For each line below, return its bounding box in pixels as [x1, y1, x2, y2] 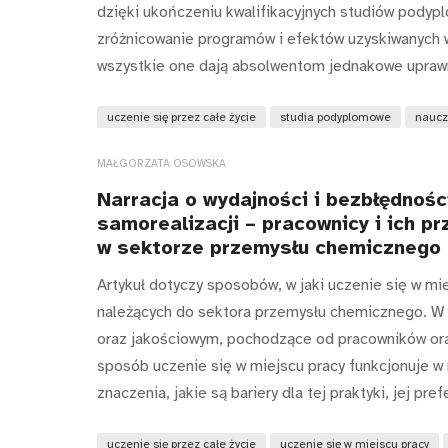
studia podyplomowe [280, 110, 391, 125]
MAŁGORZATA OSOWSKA [97, 157, 226, 171]
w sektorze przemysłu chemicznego [97, 235, 441, 261]
